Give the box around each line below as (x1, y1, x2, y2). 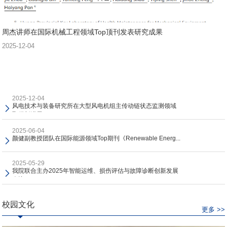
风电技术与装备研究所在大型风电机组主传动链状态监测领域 (12, 102, 177, 109)
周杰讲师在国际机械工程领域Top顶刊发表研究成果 (2, 27, 163, 36)
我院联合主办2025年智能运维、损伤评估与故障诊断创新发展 (12, 167, 179, 174)
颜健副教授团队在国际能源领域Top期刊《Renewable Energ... (12, 134, 181, 142)
